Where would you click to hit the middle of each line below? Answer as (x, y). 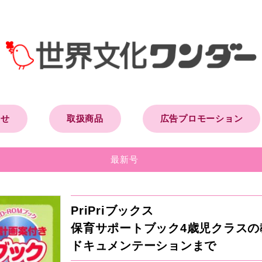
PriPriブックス (112, 210)
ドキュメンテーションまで (144, 245)
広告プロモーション (201, 118)
